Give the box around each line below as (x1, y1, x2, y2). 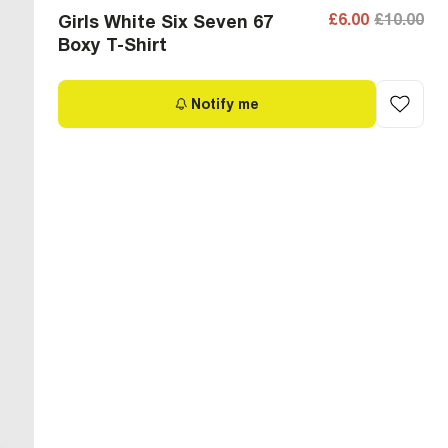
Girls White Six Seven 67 (58, 10, 273, 32)
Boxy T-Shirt (58, 33, 167, 55)
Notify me (191, 95, 259, 112)
